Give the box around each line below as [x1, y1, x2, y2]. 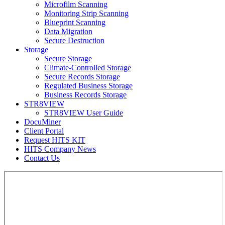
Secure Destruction [44, 36, 104, 45]
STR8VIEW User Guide [44, 108, 123, 117]
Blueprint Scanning [44, 18, 105, 27]
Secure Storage [44, 54, 92, 63]
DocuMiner [24, 117, 61, 126]
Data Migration [44, 27, 92, 36]
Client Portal [24, 126, 64, 135]
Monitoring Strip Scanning [44, 9, 129, 18]
